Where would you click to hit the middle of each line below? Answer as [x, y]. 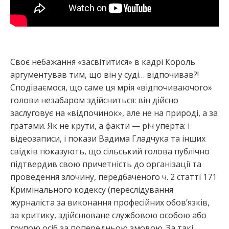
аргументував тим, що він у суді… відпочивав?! [105, 75]
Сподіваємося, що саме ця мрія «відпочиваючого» [111, 88]
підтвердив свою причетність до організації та [106, 164]
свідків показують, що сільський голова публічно [110, 152]
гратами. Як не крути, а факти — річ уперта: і [100, 126]
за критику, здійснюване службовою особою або [108, 215]
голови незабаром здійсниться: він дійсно [94, 100]
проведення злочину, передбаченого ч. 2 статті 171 [113, 177]
